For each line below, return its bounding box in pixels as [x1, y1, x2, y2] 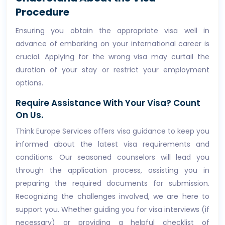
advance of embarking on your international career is [16, 39, 209, 49]
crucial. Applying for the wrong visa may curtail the [16, 52, 209, 62]
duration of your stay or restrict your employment [16, 65, 209, 75]
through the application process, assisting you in [16, 165, 209, 175]
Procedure [16, 5, 69, 19]
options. [16, 78, 43, 88]
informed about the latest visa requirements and [16, 139, 209, 149]
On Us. [16, 109, 43, 121]
